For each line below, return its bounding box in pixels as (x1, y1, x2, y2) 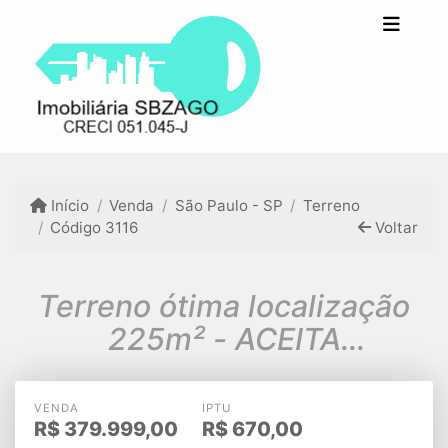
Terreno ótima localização (38, 288, 410, 325)
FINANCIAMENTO (97, 354, 351, 391)
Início (47, 195, 90, 215)
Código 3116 (50, 217, 139, 237)
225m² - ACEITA (107, 321, 235, 358)
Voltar (370, 217, 418, 237)
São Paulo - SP (174, 195, 283, 215)
